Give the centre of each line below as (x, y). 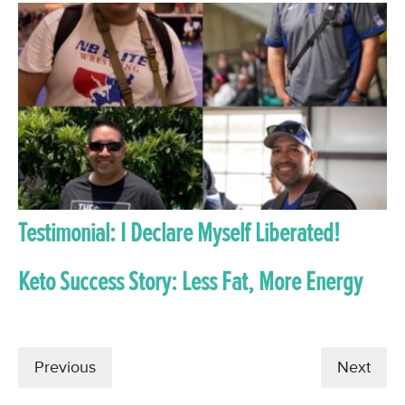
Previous (65, 367)
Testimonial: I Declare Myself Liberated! (179, 233)
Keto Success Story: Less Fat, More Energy (190, 282)
